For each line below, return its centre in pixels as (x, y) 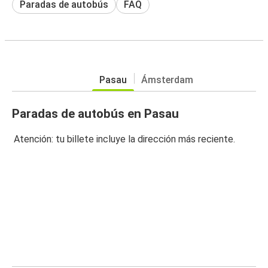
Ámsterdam (167, 80)
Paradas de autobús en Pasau (95, 113)
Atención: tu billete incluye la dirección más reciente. (124, 139)
